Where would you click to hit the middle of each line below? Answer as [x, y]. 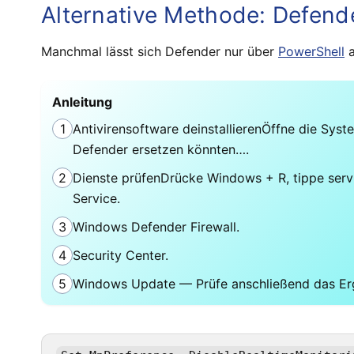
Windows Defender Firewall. [156, 227]
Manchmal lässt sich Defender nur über [160, 52]
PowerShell [311, 52]
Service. [96, 199]
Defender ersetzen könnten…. [161, 150]
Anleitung [82, 102]
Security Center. [121, 256]
